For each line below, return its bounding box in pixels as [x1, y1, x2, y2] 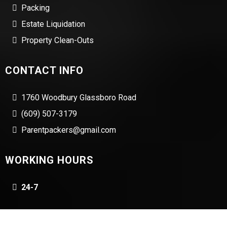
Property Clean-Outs [21, 35, 94, 46]
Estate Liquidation [21, 19, 85, 29]
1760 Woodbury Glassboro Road [21, 93, 136, 103]
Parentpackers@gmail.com [21, 125, 116, 135]
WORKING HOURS [5, 154, 94, 167]
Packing [21, 3, 50, 13]
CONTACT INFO [5, 64, 84, 77]
